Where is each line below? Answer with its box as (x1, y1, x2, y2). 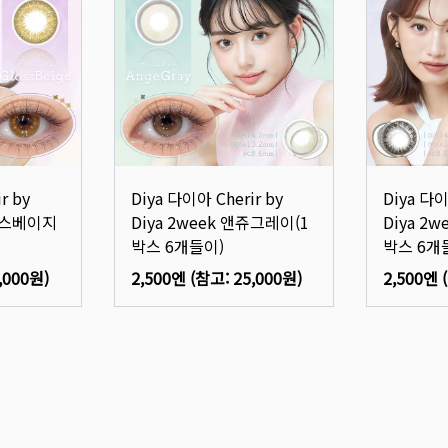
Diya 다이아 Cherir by (130, 186, 283, 211)
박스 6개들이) (130, 234, 224, 259)
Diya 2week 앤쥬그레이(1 (130, 210, 309, 235)
